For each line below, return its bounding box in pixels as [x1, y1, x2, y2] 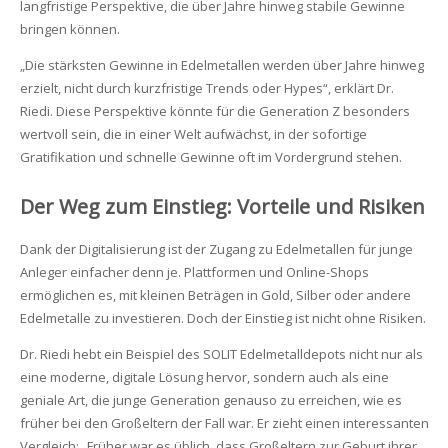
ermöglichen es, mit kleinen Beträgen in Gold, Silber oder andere [19, 286, 411, 304]
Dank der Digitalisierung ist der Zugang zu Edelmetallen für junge [19, 240, 413, 258]
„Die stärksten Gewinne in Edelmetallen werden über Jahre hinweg [19, 55, 424, 74]
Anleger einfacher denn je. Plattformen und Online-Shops [19, 263, 369, 281]
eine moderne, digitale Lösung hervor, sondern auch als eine [19, 368, 389, 386]
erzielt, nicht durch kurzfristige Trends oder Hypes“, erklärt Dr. [19, 78, 394, 97]
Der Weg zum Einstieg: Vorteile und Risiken [19, 192, 425, 220]
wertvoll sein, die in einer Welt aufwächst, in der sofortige [19, 124, 367, 143]
